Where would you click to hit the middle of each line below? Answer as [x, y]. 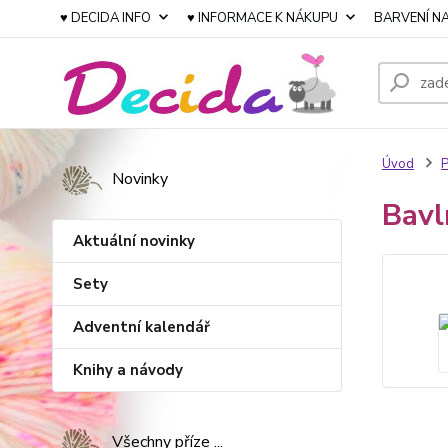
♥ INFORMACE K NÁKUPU [262, 18]
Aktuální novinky [134, 241]
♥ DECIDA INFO [105, 18]
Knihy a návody [128, 370]
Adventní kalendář [141, 327]
